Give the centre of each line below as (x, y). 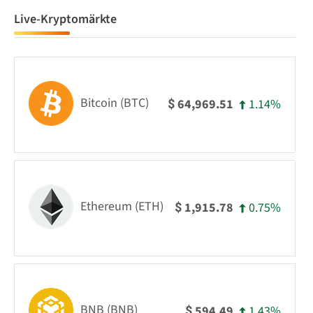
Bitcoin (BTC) (115, 103)
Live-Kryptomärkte (65, 19)
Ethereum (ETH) (122, 207)
